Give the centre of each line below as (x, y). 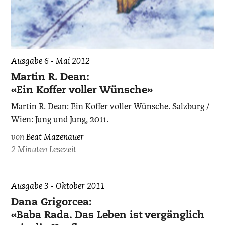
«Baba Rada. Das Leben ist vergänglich (108, 216)
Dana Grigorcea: (52, 203)
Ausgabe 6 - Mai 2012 (51, 62)
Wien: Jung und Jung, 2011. (60, 120)
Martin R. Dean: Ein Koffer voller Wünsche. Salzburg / (110, 107)
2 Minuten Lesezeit (44, 150)
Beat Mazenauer (55, 138)
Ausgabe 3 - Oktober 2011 (58, 187)
